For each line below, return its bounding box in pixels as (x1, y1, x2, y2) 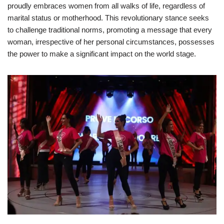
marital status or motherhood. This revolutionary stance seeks (7, 13, 209, 22)
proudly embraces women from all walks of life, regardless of (7, 1, 205, 10)
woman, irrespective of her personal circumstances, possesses (7, 37, 214, 46)
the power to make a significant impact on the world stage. (7, 49, 196, 58)
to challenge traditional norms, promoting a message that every (7, 25, 212, 34)
